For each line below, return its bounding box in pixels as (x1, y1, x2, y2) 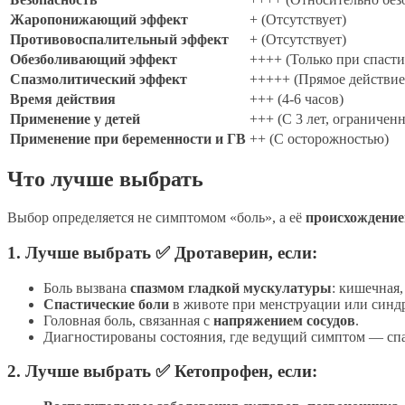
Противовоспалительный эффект (10, 31, 229, 47)
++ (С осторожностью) (250, 130, 389, 146)
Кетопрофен (174, 362, 268, 381)
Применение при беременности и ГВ (10, 130, 246, 146)
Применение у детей (10, 110, 140, 127)
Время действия (10, 90, 116, 107)
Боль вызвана (43, 279, 130, 296)
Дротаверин (174, 243, 268, 263)
